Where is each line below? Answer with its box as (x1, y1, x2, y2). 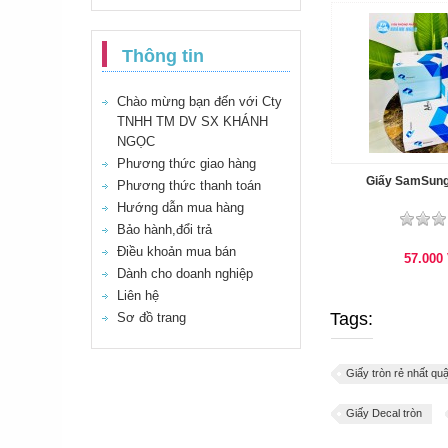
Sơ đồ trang (117, 310, 186, 325)
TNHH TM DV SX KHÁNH (117, 114, 268, 129)
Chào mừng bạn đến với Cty (117, 94, 282, 109)
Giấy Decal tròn (346, 406, 422, 419)
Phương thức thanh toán (117, 178, 261, 193)
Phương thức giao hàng (117, 156, 256, 171)
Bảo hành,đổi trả (117, 222, 212, 237)
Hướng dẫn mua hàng (117, 200, 244, 215)
